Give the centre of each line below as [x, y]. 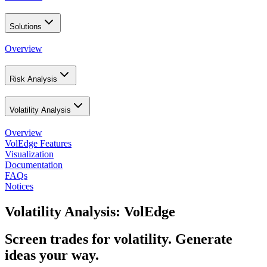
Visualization [29, 154]
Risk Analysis [33, 79]
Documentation [34, 164]
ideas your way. [52, 255]
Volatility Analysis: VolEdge [90, 211]
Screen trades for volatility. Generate [119, 239]
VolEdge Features [38, 143]
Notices [19, 186]
